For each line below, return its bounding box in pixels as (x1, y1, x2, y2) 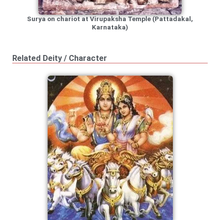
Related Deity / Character (12, 53, 107, 63)
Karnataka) (92, 23, 128, 31)
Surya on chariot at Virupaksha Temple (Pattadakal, (27, 14, 193, 23)
